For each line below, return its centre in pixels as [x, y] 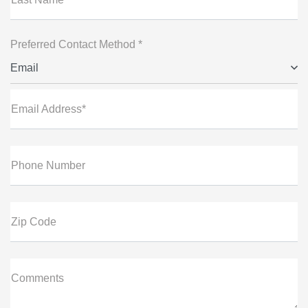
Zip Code [34, 222]
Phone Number [48, 166]
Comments [37, 278]
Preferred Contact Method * [76, 45]
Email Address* [48, 109]
